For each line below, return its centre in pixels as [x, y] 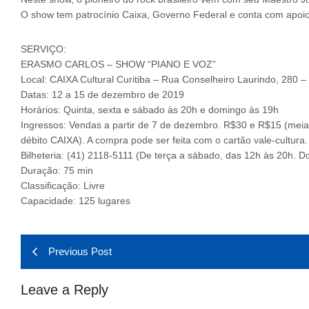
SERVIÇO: [43, 49]
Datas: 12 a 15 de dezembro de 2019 [102, 94]
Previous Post [80, 251]
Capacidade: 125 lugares [76, 200]
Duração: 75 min [57, 170]
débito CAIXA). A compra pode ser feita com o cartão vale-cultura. [164, 140]
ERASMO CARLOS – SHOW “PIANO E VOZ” [118, 64]
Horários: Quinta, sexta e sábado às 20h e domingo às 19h [150, 109]
